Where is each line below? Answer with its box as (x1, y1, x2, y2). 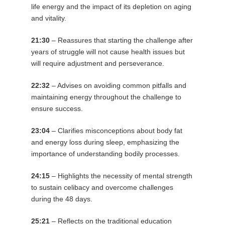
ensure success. (31, 104, 83, 113)
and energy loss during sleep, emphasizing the (31, 138, 179, 146)
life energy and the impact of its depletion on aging (31, 2, 191, 11)
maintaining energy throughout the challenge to (31, 92, 181, 101)
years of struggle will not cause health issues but (31, 47, 185, 56)
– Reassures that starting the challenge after (49, 36, 193, 44)
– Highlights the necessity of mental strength (49, 171, 192, 180)
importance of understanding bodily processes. (31, 149, 180, 158)
